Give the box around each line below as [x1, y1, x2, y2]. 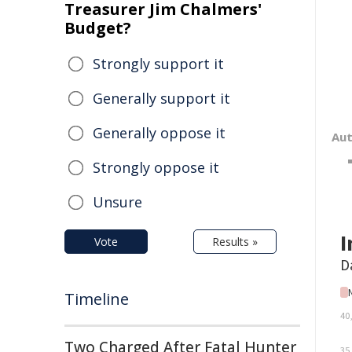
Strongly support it [93, 54, 224, 73]
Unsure [93, 192, 142, 211]
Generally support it [93, 89, 230, 108]
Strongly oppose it [93, 158, 219, 177]
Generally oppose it [93, 123, 225, 142]
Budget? [64, 17, 131, 38]
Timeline [64, 288, 129, 310]
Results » [212, 234, 258, 249]
